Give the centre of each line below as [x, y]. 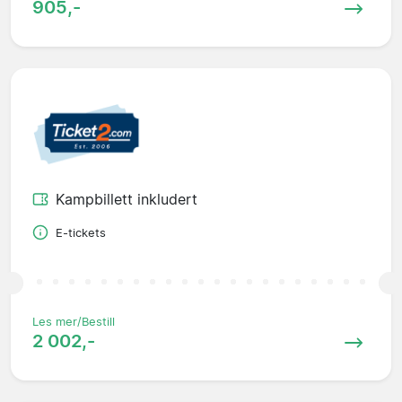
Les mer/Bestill [74, 321]
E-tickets [81, 232]
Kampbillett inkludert [127, 199]
